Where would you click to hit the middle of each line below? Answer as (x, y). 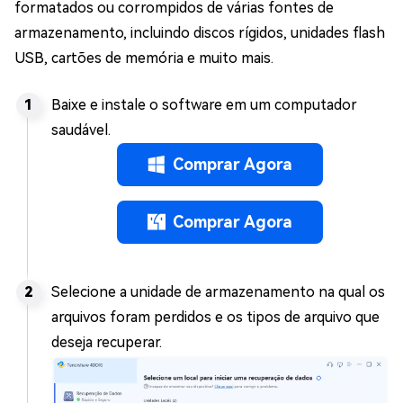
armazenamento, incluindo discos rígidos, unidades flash (200, 32)
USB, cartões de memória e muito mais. (144, 58)
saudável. (81, 130)
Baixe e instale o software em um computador (204, 104)
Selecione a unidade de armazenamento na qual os (218, 291)
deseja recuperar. (107, 342)
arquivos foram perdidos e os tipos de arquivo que (215, 317)
